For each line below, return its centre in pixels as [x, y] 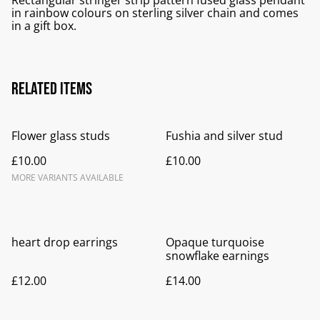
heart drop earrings [65, 242]
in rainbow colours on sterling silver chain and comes [155, 13]
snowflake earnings [217, 256]
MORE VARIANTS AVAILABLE [67, 178]
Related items [52, 89]
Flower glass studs [61, 136]
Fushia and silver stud [224, 136]
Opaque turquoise [215, 242]
